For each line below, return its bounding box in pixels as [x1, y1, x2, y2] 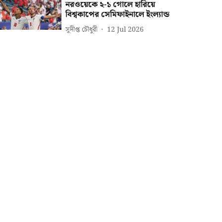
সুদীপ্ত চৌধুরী [65, 24, 98, 35]
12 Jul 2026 [107, 24, 144, 35]
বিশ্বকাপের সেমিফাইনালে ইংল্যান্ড [65, 8, 170, 21]
